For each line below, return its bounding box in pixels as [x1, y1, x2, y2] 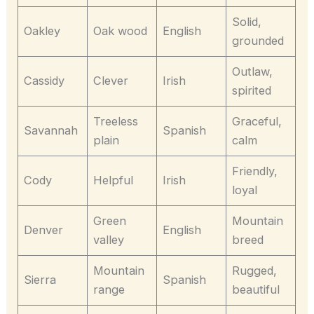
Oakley [24, 23, 61, 38]
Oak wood [93, 23, 148, 38]
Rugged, [232, 263, 278, 278]
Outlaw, [232, 64, 273, 78]
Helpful [93, 172, 134, 187]
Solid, [232, 14, 262, 29]
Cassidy [24, 73, 65, 88]
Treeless [93, 114, 139, 128]
